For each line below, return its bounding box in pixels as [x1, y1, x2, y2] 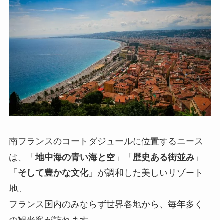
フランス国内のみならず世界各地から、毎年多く [8, 199, 203, 210]
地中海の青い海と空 [35, 152, 115, 163]
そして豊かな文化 [17, 168, 88, 178]
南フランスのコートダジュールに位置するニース [8, 137, 203, 147]
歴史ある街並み [132, 152, 194, 163]
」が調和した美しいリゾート [88, 168, 203, 178]
